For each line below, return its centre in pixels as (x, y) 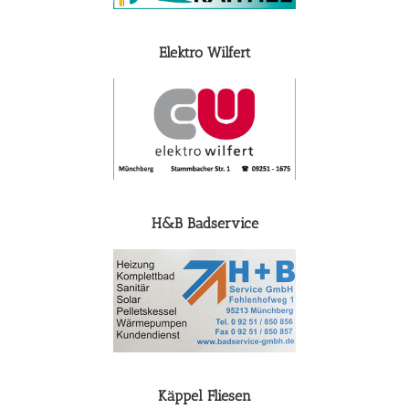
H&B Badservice (204, 224)
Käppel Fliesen (204, 395)
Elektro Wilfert (204, 52)
